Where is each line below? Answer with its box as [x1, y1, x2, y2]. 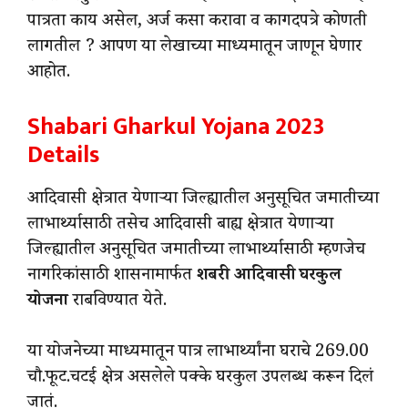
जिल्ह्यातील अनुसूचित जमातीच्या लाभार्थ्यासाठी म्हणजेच [27, 237, 365, 265]
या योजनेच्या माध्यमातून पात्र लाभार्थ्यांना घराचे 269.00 [27, 340, 369, 368]
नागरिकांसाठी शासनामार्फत [27, 262, 197, 291]
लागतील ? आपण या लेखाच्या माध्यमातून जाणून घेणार [27, 35, 362, 63]
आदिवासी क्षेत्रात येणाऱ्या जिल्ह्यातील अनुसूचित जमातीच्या [27, 186, 379, 214]
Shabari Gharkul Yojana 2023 [27, 107, 324, 147]
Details [27, 135, 99, 175]
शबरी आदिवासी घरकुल [197, 262, 342, 291]
